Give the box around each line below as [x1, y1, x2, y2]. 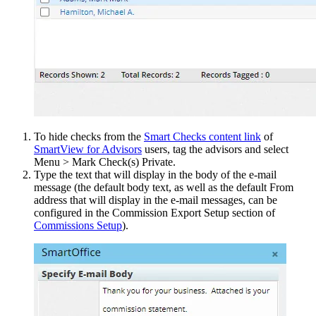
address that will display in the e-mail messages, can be [34, 194, 277, 206]
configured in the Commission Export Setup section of [34, 207, 275, 219]
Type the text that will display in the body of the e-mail [34, 169, 276, 181]
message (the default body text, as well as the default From [34, 181, 293, 193]
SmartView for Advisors [34, 143, 142, 155]
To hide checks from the [34, 130, 144, 142]
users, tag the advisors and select [142, 143, 288, 155]
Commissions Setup [34, 219, 122, 231]
